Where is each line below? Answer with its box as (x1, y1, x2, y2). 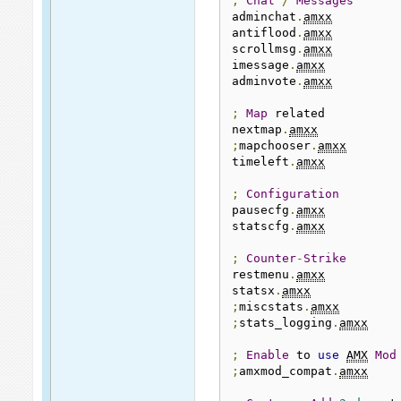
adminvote (232, 73, 297, 88)
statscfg (232, 218, 290, 233)
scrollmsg (232, 41, 297, 55)
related (268, 106, 326, 120)
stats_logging (239, 315, 333, 329)
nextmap (232, 122, 283, 136)
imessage (232, 57, 290, 72)
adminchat (232, 9, 297, 23)
